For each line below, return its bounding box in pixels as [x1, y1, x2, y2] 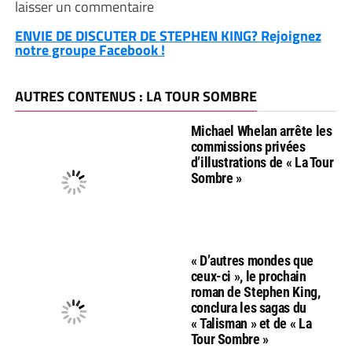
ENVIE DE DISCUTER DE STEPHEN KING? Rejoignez [14, 25, 321, 46]
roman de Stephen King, [190, 284, 321, 300]
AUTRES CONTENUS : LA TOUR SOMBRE [14, 86, 257, 107]
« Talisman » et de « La [190, 315, 312, 332]
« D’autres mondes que [190, 252, 313, 269]
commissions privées [190, 138, 306, 155]
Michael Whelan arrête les [190, 123, 332, 139]
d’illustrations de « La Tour [190, 154, 334, 170]
